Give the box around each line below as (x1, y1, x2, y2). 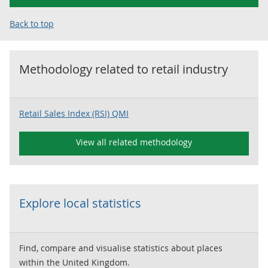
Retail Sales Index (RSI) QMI (19, 108, 129, 119)
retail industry (151, 61, 228, 77)
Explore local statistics (19, 195, 141, 211)
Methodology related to (19, 61, 151, 77)
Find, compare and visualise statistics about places (19, 242, 223, 254)
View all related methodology (76, 136, 192, 148)
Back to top (10, 18, 54, 29)
